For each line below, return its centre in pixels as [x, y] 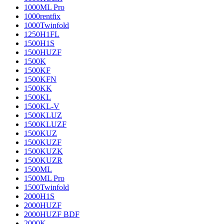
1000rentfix [42, 16]
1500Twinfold [46, 187]
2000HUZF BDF [52, 214]
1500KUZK [43, 151]
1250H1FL [42, 34]
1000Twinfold [46, 25]
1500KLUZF [45, 124]
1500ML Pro [44, 178]
